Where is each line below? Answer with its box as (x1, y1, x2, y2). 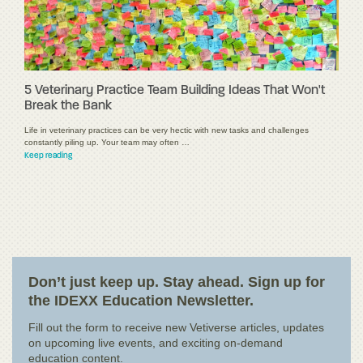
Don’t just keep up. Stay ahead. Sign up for (28, 273, 325, 290)
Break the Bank (24, 99, 112, 113)
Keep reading (24, 151, 72, 160)
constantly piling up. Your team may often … (24, 137, 190, 147)
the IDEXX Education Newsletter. (28, 292, 254, 309)
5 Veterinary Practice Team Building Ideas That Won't (24, 83, 325, 97)
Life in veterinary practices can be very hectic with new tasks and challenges (24, 125, 309, 135)
